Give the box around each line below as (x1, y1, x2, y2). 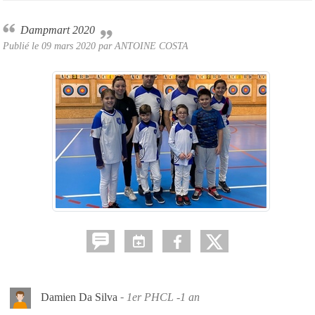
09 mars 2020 (41, 39, 96, 51)
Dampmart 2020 (29, 23, 95, 36)
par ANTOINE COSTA (96, 39, 188, 51)
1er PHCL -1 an (127, 290, 200, 303)
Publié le (3, 39, 41, 51)
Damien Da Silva (38, 290, 120, 303)
